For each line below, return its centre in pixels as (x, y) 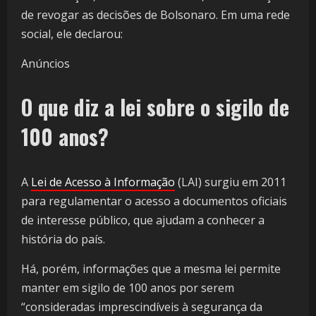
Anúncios (45, 64)
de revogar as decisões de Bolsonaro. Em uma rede (156, 15)
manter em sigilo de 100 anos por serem (128, 288)
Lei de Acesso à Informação (103, 182)
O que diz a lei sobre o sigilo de (155, 107)
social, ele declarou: (73, 34)
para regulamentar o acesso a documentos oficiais (154, 201)
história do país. (65, 239)
